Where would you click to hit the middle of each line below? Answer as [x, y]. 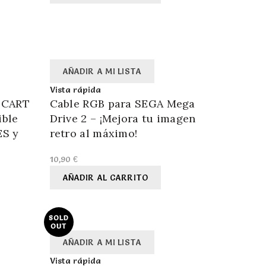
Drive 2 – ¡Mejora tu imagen [123, 119]
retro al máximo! [94, 134]
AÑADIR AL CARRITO [105, 178]
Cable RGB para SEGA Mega [122, 104]
